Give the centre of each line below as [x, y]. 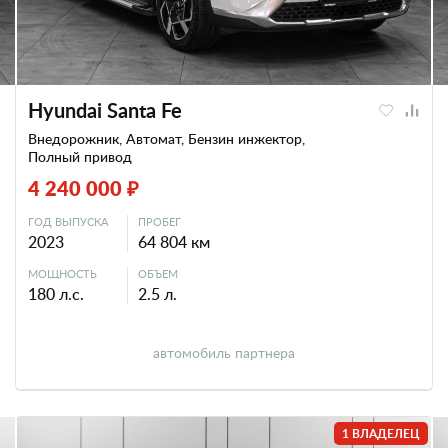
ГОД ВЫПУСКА [68, 221]
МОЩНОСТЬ [62, 273]
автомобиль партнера [224, 352]
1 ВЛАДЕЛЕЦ [381, 433]
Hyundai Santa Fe [105, 110]
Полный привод [80, 156]
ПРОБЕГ [159, 221]
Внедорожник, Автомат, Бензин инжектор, [166, 138]
